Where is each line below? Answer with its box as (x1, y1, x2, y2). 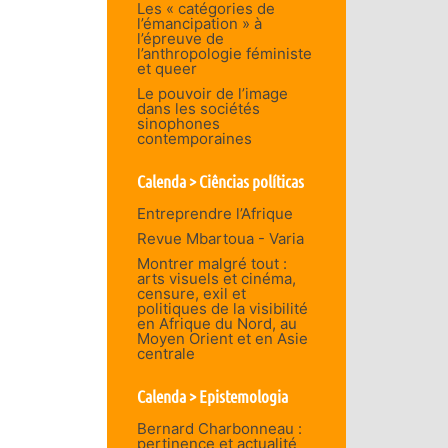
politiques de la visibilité (136, 298, 308, 318)
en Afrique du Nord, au (136, 313, 297, 333)
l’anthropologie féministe (136, 43, 312, 63)
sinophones (136, 113, 220, 133)
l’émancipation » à (136, 13, 262, 33)
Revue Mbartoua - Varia (136, 228, 304, 248)
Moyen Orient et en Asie (136, 328, 308, 348)
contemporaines (136, 128, 252, 148)
